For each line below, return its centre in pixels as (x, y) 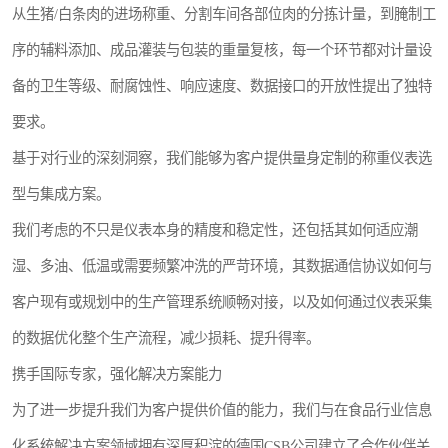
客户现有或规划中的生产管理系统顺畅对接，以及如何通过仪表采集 (222, 302)
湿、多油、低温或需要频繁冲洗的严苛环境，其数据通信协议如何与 (222, 266)
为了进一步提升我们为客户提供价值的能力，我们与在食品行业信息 (222, 410)
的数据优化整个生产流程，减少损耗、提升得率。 (166, 338)
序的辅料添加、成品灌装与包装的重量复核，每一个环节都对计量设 (222, 50)
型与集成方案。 (61, 194)
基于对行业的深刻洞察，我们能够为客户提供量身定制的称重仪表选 (222, 158)
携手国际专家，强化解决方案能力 (117, 374)
